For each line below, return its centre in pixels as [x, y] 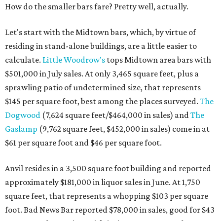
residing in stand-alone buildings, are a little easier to [101, 46]
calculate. [24, 60]
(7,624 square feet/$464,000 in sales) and [115, 115]
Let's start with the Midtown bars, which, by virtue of [100, 32]
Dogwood [23, 115]
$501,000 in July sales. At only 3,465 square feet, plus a [102, 74]
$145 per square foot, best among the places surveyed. [102, 101]
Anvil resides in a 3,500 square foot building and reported [108, 168]
